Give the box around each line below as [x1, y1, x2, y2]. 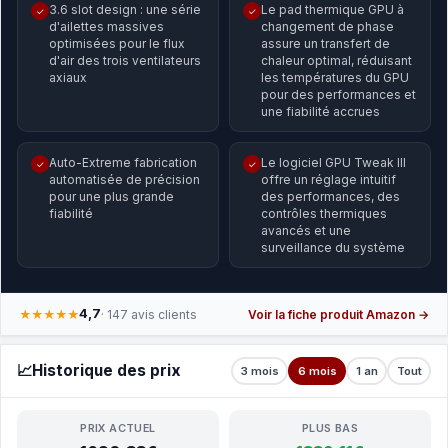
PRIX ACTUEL [80, 421, 156, 435]
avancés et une [261, 223, 351, 238]
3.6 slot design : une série [49, 2, 201, 17]
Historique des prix [32, 361, 181, 380]
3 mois [240, 363, 279, 378]
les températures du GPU [261, 70, 409, 85]
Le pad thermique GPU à [261, 2, 404, 17]
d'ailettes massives [49, 19, 164, 34]
